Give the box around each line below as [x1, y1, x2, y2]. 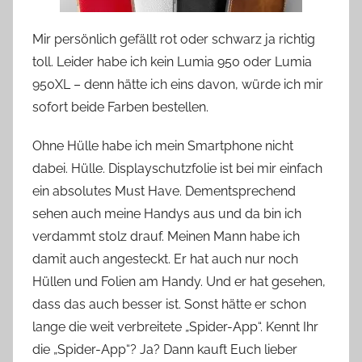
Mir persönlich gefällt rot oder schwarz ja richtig [32, 31, 315, 47]
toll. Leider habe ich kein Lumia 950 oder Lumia [32, 53, 312, 69]
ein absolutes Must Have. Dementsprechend [32, 183, 296, 199]
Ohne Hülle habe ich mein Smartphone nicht [32, 137, 293, 154]
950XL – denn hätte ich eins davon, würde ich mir [32, 76, 323, 92]
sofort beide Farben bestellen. [32, 99, 208, 115]
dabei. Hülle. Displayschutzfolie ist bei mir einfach [32, 160, 322, 176]
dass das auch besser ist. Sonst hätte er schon [32, 296, 306, 312]
